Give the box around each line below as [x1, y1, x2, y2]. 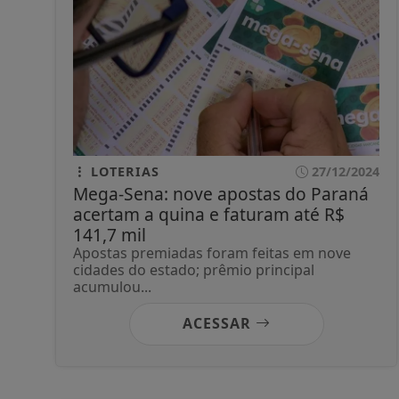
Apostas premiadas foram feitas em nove [73, 242, 351, 263]
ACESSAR [182, 313, 256, 333]
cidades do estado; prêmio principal [73, 259, 314, 280]
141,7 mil [73, 222, 146, 247]
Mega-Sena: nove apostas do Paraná [73, 181, 369, 206]
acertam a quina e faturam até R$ [73, 201, 345, 226]
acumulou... [73, 276, 151, 297]
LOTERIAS [86, 162, 159, 180]
